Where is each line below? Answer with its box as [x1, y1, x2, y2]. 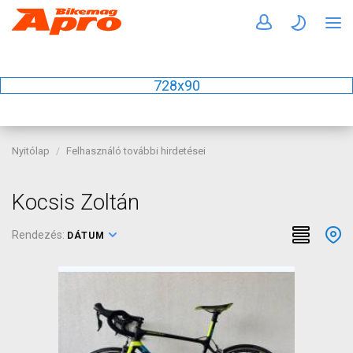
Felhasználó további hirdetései [66, 145, 206, 157]
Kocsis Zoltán [12, 190, 139, 215]
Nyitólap [12, 145, 50, 157]
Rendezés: [12, 229, 67, 241]
